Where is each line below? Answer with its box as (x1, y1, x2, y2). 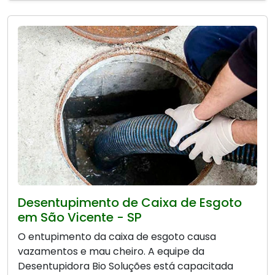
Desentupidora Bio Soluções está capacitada (18, 259, 233, 274)
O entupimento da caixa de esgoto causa (18, 230, 216, 244)
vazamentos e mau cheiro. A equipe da (18, 244, 204, 259)
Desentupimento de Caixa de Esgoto (18, 194, 242, 212)
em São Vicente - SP (18, 209, 142, 227)
